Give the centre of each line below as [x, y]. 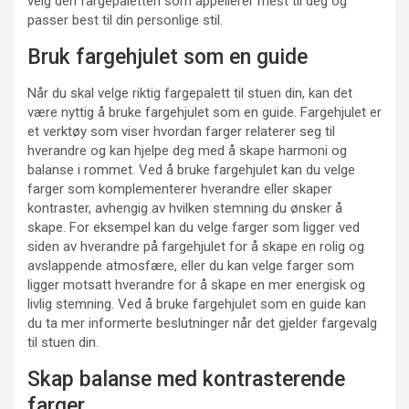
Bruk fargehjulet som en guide [168, 58]
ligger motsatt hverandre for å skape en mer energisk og [196, 285]
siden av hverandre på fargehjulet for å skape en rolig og [196, 247]
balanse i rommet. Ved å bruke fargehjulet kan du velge [191, 170]
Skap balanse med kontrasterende [186, 380]
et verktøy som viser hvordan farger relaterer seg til [181, 132]
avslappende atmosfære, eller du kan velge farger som [191, 266]
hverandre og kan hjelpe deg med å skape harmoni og [187, 151]
